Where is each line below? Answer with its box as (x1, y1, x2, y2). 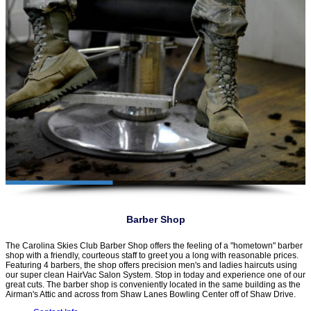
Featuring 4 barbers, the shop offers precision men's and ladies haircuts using (6, 260, 297, 271)
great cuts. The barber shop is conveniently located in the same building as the (6, 280, 301, 290)
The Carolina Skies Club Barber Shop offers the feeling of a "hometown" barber (6, 241, 303, 251)
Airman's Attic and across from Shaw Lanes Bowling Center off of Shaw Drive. (6, 289, 296, 300)
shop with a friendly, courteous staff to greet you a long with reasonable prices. (6, 251, 301, 261)
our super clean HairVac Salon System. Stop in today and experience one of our (6, 270, 305, 280)
